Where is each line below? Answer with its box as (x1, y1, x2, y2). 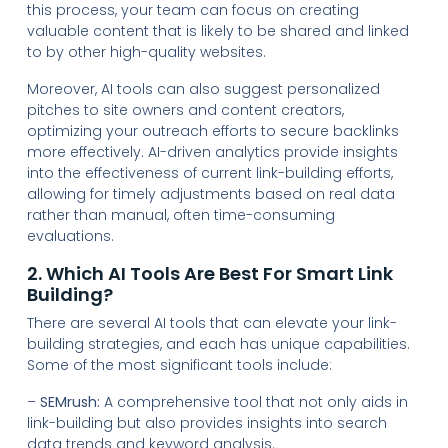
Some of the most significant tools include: (26, 354, 332, 375)
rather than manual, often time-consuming (26, 204, 335, 225)
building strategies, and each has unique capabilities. (26, 333, 410, 354)
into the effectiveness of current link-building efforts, (26, 162, 393, 183)
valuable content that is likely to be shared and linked (26, 20, 409, 41)
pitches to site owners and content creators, (26, 99, 344, 120)
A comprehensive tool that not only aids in (99, 391, 408, 412)
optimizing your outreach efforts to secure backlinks (26, 120, 399, 141)
